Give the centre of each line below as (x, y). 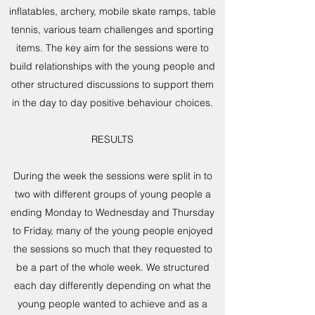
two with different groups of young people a (112, 194)
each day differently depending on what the (112, 285)
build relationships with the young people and (112, 66)
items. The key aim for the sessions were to (112, 48)
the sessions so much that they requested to (112, 249)
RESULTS (112, 139)
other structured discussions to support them (112, 84)
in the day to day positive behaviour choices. (112, 103)
